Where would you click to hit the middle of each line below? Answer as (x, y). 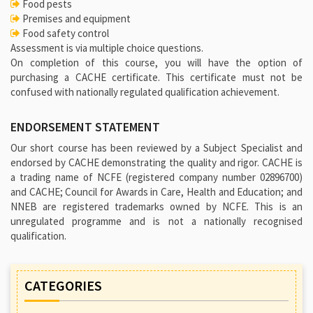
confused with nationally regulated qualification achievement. (145, 92)
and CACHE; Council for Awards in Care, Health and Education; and (156, 192)
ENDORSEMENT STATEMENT (85, 127)
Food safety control (65, 34)
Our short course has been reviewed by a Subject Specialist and (156, 148)
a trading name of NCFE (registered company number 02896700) (156, 177)
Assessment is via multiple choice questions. (107, 48)
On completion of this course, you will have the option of (156, 63)
